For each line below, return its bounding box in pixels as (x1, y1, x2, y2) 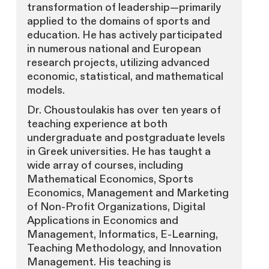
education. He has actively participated (26, 28, 222, 43)
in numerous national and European (26, 42, 201, 56)
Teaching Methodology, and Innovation (26, 241, 222, 256)
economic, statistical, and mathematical (26, 70, 223, 84)
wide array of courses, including (26, 159, 183, 173)
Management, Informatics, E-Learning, (26, 228, 218, 242)
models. (26, 83, 65, 98)
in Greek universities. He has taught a (26, 145, 211, 159)
